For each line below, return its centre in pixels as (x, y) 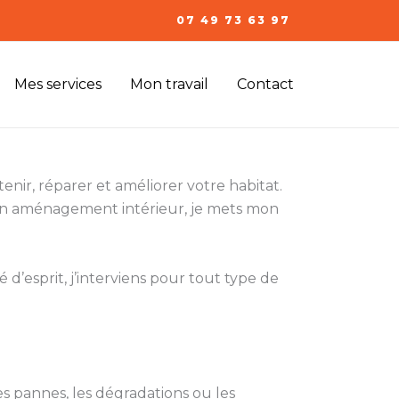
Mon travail (169, 84)
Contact (265, 84)
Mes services (58, 84)
